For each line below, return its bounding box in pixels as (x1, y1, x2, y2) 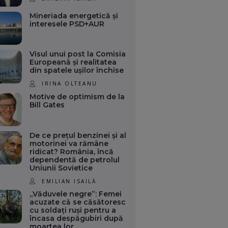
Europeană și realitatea (30, 58, 117, 67)
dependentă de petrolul (30, 155, 120, 164)
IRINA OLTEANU (42, 79, 98, 87)
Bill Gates (30, 100, 65, 109)
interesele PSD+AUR (30, 19, 105, 28)
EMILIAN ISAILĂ (42, 177, 97, 185)
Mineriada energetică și (30, 11, 119, 20)
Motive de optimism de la (30, 92, 125, 101)
